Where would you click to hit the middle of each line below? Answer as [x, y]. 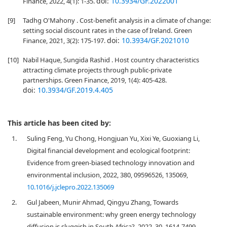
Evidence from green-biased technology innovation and [111, 163]
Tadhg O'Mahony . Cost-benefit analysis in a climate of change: [117, 20]
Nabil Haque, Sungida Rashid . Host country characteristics [111, 60]
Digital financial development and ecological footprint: [108, 150]
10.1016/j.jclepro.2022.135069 [70, 187]
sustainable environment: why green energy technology [111, 214]
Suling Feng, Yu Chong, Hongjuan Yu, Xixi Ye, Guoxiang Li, [113, 138]
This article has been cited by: [59, 123]
